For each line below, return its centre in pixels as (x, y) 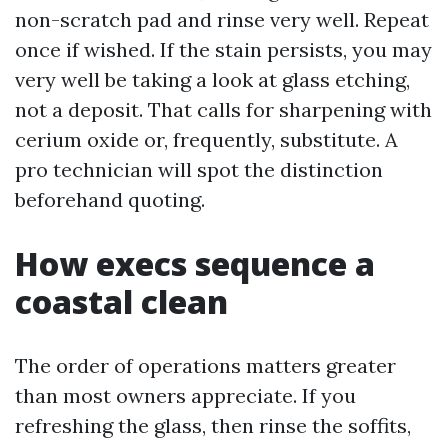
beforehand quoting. (110, 199)
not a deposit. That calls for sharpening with (223, 109)
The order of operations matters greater (205, 365)
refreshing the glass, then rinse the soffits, (213, 425)
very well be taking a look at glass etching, (212, 79)
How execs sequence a (195, 263)
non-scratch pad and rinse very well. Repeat (222, 19)
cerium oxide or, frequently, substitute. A (206, 139)
